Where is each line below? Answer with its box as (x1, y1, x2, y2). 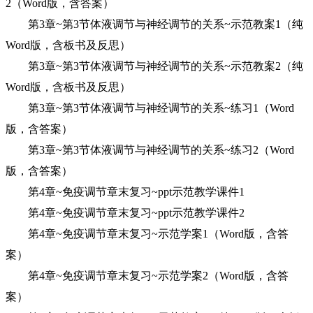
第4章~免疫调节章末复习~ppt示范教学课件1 (6, 186, 245, 198)
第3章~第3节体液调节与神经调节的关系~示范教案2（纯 (6, 60, 303, 72)
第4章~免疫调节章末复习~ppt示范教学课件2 (6, 207, 245, 219)
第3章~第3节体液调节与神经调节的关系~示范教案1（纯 (6, 18, 303, 30)
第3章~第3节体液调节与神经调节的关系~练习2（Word (6, 144, 294, 156)
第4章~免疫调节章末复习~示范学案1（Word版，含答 (6, 228, 289, 240)
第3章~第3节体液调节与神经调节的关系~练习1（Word (6, 102, 294, 114)
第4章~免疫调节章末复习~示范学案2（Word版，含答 (6, 270, 289, 282)
